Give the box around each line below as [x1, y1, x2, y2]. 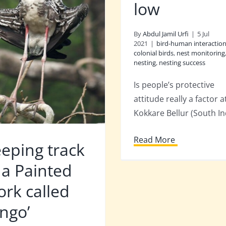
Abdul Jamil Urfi [143, 29, 189, 38]
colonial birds [134, 48, 174, 58]
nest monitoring [177, 48, 225, 58]
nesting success [159, 58, 205, 67]
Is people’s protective [134, 79, 214, 90]
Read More [134, 134, 175, 145]
